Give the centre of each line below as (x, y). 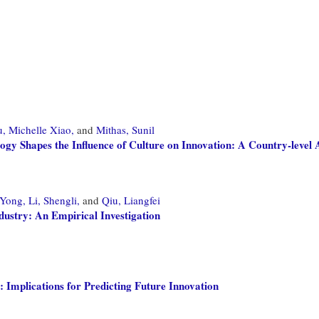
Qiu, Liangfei (131, 200)
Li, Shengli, (54, 200)
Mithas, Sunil (125, 129)
